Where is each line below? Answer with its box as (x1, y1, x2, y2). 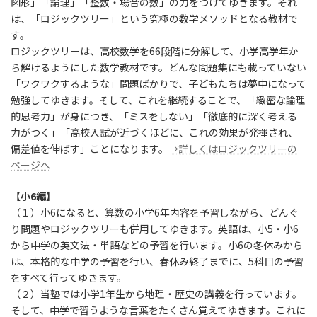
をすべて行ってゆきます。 (11, 270, 127, 285)
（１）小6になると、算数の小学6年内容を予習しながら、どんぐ (11, 205, 299, 220)
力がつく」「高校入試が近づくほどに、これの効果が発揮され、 (11, 125, 298, 140)
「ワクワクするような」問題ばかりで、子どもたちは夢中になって (11, 76, 306, 91)
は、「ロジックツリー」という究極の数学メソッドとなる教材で (11, 11, 298, 26)
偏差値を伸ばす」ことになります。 (11, 142, 168, 156)
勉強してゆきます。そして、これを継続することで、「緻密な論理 (11, 93, 306, 108)
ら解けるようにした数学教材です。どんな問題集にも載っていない (11, 60, 306, 75)
